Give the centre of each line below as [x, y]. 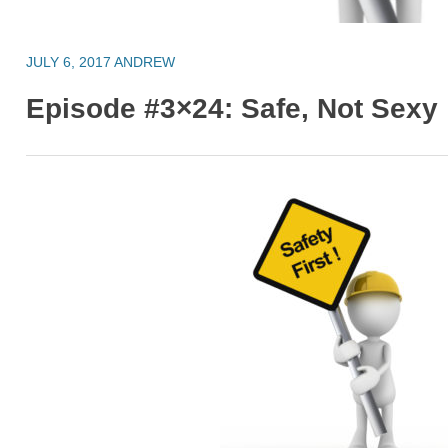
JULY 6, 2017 [69, 61]
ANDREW [145, 61]
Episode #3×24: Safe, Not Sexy [232, 109]
